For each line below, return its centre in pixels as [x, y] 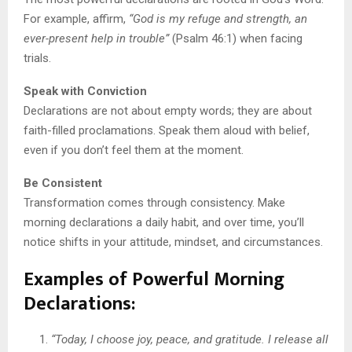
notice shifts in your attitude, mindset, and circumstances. [173, 242]
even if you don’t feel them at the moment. [134, 150]
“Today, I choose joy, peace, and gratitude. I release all [190, 339]
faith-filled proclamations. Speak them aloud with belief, [167, 130]
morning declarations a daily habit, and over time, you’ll [164, 222]
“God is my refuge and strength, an [218, 18]
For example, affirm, [76, 18]
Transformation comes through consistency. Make [154, 202]
